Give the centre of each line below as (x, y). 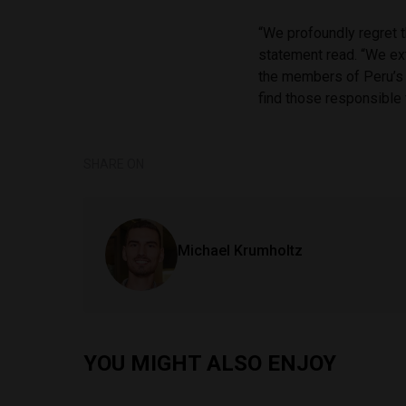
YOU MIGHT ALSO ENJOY (210, 363)
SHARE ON (114, 164)
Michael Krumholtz (240, 250)
